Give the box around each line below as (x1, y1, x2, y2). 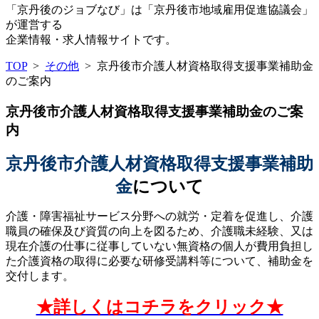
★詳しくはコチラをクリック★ (36, 298, 283, 317)
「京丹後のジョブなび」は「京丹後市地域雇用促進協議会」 (6, 4, 313, 16)
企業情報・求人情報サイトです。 (6, 33, 177, 46)
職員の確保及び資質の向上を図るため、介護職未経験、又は (6, 225, 313, 238)
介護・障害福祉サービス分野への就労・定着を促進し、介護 (6, 210, 313, 223)
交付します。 (6, 270, 74, 283)
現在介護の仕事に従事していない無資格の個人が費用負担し (6, 240, 313, 253)
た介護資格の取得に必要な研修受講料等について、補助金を (6, 255, 313, 268)
